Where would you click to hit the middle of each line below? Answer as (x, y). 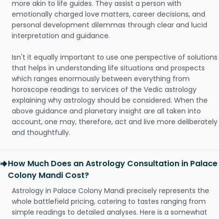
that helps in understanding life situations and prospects (108, 68)
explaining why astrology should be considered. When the (110, 100)
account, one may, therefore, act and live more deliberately (115, 122)
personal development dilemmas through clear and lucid (109, 25)
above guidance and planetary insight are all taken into (106, 111)
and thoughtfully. (41, 132)
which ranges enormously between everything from (101, 79)
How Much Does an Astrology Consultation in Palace (113, 164)
